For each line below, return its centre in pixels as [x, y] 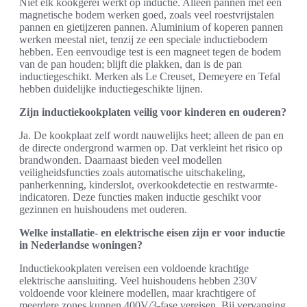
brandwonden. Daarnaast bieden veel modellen [121, 160]
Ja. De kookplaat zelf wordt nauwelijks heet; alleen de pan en [151, 136]
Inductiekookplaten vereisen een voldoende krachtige [134, 269]
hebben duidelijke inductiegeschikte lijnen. [111, 89]
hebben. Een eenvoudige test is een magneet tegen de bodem [150, 52]
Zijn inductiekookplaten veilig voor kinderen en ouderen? [153, 112]
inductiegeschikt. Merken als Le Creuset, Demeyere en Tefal [150, 77]
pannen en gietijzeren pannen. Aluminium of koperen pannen [151, 27]
